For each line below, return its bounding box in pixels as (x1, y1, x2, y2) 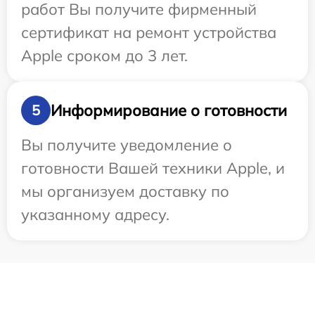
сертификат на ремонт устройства (21, 22, 276, 43)
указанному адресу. (21, 205, 169, 225)
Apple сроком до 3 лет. (21, 46, 188, 66)
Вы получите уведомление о (21, 135, 232, 155)
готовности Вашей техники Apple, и (21, 158, 285, 179)
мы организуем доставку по (21, 181, 229, 202)
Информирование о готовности (51, 100, 287, 120)
